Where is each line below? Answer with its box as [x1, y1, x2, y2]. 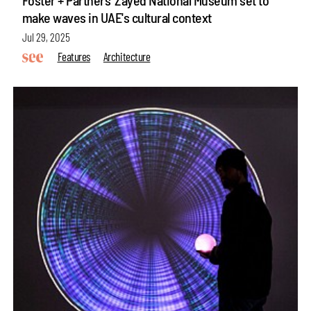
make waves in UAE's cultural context [22, 8, 212, 26]
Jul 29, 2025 [22, 29, 70, 44]
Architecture [103, 49, 151, 63]
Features [57, 49, 90, 63]
